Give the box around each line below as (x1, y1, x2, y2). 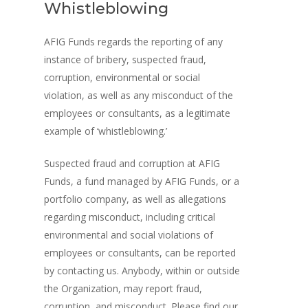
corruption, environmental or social (44, 71, 201, 85)
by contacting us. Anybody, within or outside (44, 264, 241, 278)
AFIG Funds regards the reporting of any (44, 35, 223, 49)
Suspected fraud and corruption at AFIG (44, 157, 221, 170)
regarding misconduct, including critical (44, 210, 216, 224)
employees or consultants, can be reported (44, 246, 236, 260)
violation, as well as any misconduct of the (44, 89, 234, 102)
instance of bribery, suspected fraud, (44, 53, 207, 67)
